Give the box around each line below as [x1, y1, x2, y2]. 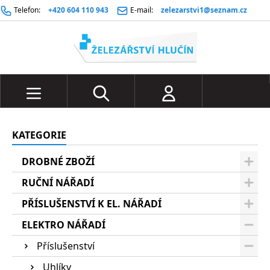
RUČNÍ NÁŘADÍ [22, 176, 94, 189]
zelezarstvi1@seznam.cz [161, 5, 247, 15]
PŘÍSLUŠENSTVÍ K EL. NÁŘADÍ [22, 197, 162, 210]
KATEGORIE [12, 128, 66, 142]
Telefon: [14, 5, 40, 15]
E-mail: [130, 5, 153, 15]
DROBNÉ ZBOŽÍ [22, 155, 95, 168]
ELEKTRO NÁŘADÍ [22, 218, 105, 231]
